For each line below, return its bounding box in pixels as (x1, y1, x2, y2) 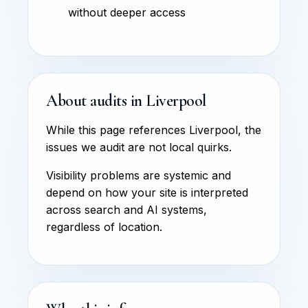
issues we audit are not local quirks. (46, 140, 232, 154)
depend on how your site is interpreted (46, 185, 248, 199)
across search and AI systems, (46, 202, 207, 217)
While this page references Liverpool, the (46, 122, 261, 137)
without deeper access (68, 5, 186, 19)
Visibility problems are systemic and (46, 168, 231, 182)
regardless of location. (46, 219, 162, 234)
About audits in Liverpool (46, 90, 206, 111)
